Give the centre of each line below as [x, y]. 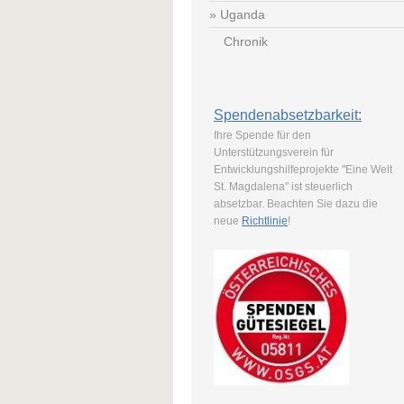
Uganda [243, 15]
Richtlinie [265, 220]
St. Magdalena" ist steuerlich [283, 186]
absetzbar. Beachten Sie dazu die [296, 203]
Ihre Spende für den [262, 135]
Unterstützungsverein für [274, 152]
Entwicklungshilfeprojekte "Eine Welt [303, 169]
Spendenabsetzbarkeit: [288, 115]
